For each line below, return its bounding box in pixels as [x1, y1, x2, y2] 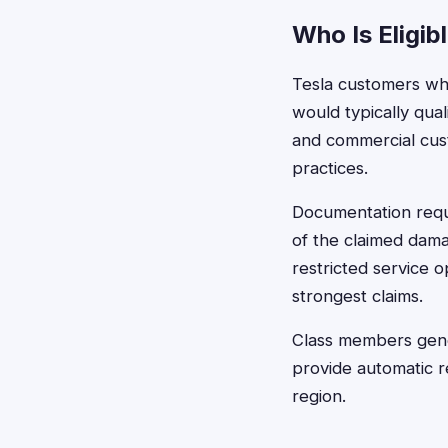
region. [292, 386, 346, 406]
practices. [292, 158, 368, 178]
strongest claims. [292, 286, 423, 306]
